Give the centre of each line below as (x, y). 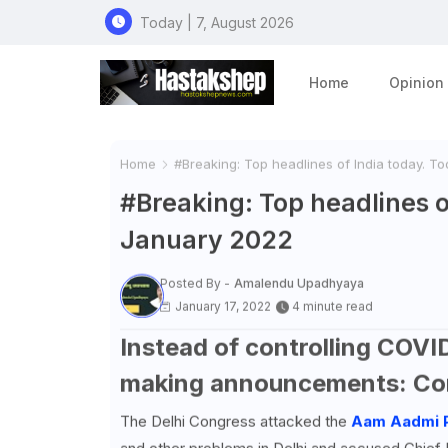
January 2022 (206, 239)
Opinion (417, 82)
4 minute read (332, 306)
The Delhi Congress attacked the (235, 422)
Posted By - (194, 283)
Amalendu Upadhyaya (298, 283)
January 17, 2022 (222, 306)
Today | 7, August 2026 (216, 22)
